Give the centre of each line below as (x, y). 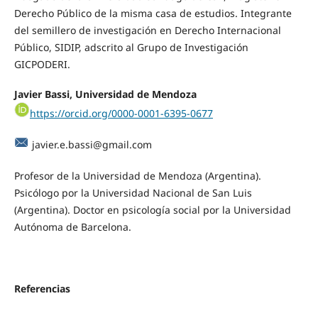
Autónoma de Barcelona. (72, 227)
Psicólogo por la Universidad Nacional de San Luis (133, 193)
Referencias (42, 289)
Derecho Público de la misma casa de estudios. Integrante (153, 13)
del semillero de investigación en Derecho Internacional (147, 30)
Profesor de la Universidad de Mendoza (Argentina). (137, 176)
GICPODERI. (42, 64)
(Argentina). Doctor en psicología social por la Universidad (152, 210)
